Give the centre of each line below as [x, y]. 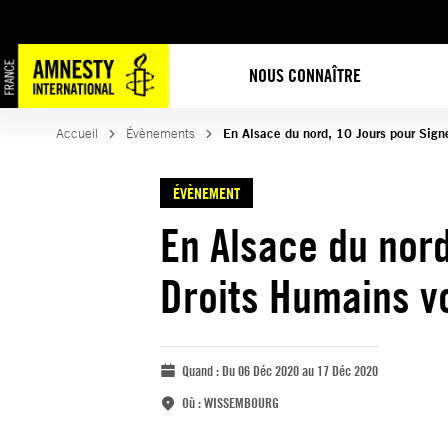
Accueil [77, 133]
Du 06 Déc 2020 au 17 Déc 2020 [300, 370]
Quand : [202, 370]
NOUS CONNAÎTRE [305, 75]
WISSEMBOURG [241, 402]
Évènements [160, 133]
